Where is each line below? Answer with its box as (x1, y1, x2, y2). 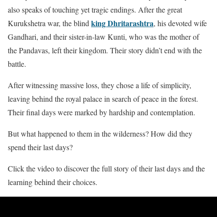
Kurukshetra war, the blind (8, 17, 91, 28)
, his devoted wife (154, 17, 207, 28)
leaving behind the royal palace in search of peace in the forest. (8, 93, 198, 104)
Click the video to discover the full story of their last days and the (8, 163, 205, 173)
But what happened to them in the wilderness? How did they (8, 128, 192, 139)
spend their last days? (8, 141, 73, 152)
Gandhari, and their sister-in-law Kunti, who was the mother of (8, 31, 199, 42)
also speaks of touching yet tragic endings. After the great (8, 4, 182, 15)
